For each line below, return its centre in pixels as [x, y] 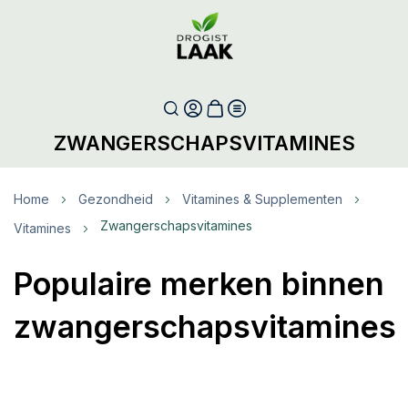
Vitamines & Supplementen [262, 199]
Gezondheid [116, 199]
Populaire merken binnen [199, 284]
